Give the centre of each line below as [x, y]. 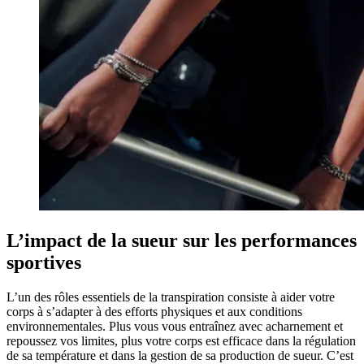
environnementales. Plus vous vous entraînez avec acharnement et [175, 326]
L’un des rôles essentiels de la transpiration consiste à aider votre [171, 297]
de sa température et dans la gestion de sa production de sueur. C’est [180, 355]
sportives [44, 262]
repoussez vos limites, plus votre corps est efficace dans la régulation [181, 340]
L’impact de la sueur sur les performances [182, 240]
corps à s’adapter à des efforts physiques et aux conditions [154, 311]
